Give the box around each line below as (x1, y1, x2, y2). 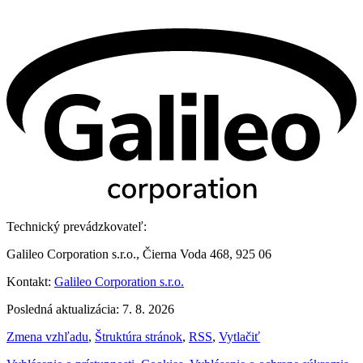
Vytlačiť (219, 330, 260, 344)
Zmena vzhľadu (6, 330, 88, 344)
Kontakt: (6, 275, 54, 289)
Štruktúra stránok (95, 330, 182, 344)
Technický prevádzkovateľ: (6, 220, 147, 234)
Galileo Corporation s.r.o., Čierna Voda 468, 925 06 (6, 247, 271, 262)
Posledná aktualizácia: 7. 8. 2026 (6, 302, 174, 317)
